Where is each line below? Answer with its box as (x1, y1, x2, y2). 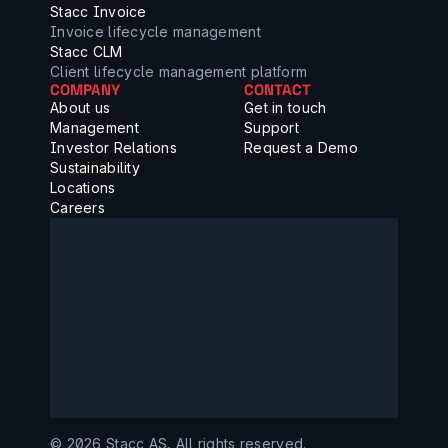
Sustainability (50, 159, 140, 176)
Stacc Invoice (50, 3, 147, 20)
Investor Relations (50, 139, 178, 156)
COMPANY (50, 80, 120, 99)
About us (50, 99, 111, 116)
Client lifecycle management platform (50, 63, 308, 80)
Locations (50, 179, 116, 196)
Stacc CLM (50, 43, 123, 60)
